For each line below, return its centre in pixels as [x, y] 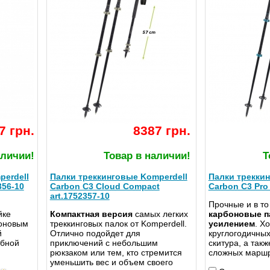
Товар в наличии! [147, 156]
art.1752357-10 [80, 196]
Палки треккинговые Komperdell [118, 177]
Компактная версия [91, 214]
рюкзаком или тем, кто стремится [116, 253]
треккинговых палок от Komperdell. [118, 224]
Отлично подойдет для [95, 234]
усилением [231, 224]
